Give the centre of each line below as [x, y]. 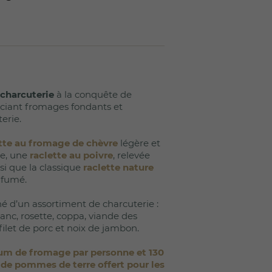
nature [138, 167]
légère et [139, 143]
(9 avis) [79, 71]
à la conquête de [93, 94]
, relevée [131, 155]
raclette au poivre [71, 155]
